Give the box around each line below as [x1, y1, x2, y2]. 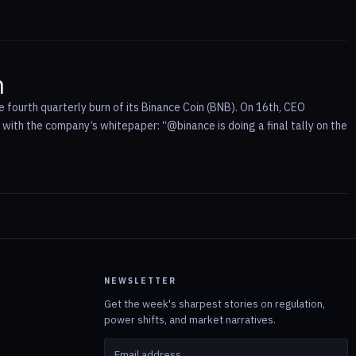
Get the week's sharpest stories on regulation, [104, 297, 325, 311]
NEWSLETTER [104, 276, 176, 287]
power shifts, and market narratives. [104, 313, 276, 327]
